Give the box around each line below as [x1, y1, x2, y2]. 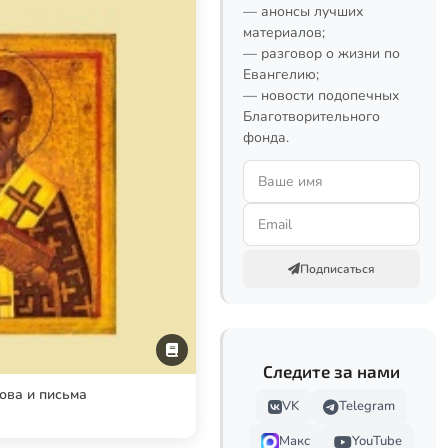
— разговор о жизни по [243, 44, 400, 63]
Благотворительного [243, 107, 380, 126]
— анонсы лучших [243, 2, 363, 21]
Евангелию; [243, 65, 319, 84]
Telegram [339, 397, 395, 415]
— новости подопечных [243, 86, 399, 105]
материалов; [243, 23, 325, 42]
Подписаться [300, 261, 375, 277]
